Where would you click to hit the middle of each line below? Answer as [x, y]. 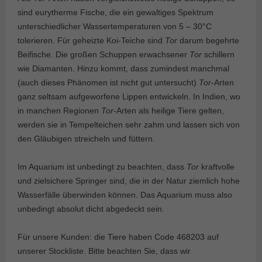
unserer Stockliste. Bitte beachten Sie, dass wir [104, 251]
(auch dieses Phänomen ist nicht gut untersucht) [108, 83]
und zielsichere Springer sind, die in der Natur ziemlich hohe [129, 181]
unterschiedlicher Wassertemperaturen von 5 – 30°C [115, 27]
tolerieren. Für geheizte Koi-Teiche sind [91, 41]
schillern [218, 55]
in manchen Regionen [59, 111]
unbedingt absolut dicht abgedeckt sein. [91, 209]
